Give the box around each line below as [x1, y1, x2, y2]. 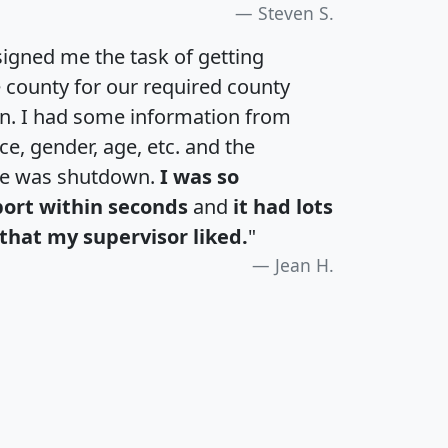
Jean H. [275, 253, 334, 278]
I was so [160, 163, 239, 191]
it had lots [233, 193, 333, 221]
